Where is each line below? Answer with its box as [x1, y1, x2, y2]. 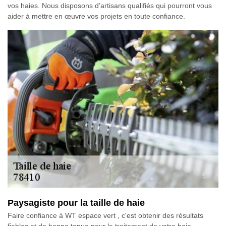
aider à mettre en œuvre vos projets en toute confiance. [8, 12, 185, 20]
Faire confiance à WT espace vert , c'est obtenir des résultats [8, 211, 203, 220]
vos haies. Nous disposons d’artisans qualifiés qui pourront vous [8, 1, 212, 10]
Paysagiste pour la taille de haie [8, 198, 145, 208]
